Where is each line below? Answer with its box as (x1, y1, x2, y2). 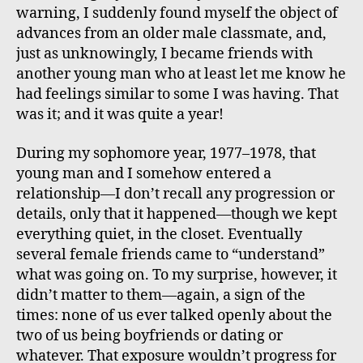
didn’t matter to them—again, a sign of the (16, 285, 305, 305)
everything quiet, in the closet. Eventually (16, 224, 302, 244)
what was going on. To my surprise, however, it (16, 265, 337, 284)
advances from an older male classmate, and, (16, 24, 327, 44)
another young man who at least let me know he (16, 65, 346, 84)
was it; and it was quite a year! (16, 105, 224, 125)
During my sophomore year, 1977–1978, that (16, 143, 316, 163)
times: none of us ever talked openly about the (16, 305, 332, 325)
